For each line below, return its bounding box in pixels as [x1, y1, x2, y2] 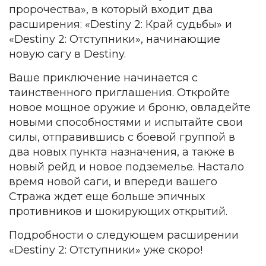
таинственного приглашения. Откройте [9, 85, 230, 99]
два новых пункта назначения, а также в [9, 145, 235, 159]
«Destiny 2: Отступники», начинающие [9, 32, 220, 46]
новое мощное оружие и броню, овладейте [9, 100, 251, 114]
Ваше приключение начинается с [9, 71, 198, 84]
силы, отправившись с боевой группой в [9, 130, 235, 144]
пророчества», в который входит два [9, 2, 213, 16]
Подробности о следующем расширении [9, 228, 239, 242]
